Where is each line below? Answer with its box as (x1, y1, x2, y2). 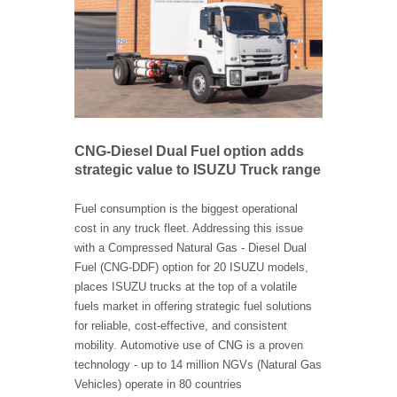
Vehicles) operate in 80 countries (74, 378, 242, 392)
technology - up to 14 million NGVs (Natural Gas (74, 358, 322, 372)
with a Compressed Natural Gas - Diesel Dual (74, 241, 307, 255)
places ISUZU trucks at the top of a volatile (74, 280, 297, 294)
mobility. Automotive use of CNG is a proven (74, 339, 303, 353)
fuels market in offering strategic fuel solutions (74, 300, 312, 314)
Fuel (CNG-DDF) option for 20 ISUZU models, (74, 261, 308, 275)
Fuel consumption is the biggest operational (74, 202, 298, 216)
